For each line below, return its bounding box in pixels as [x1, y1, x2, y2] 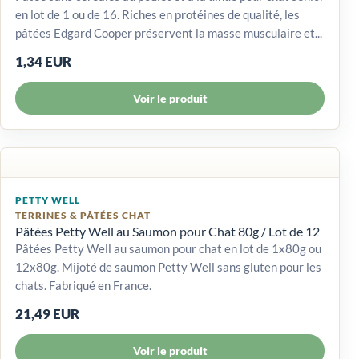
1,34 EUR [15, 52, 71, 70]
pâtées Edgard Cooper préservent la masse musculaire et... [15, 25, 322, 40]
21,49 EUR [15, 305, 79, 322]
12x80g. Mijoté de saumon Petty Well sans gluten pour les [15, 259, 321, 274]
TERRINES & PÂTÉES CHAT [15, 208, 151, 221]
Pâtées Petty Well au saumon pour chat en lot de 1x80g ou [15, 240, 321, 256]
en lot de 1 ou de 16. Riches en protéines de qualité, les [15, 6, 300, 22]
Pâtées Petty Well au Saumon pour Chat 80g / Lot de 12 [15, 223, 320, 239]
